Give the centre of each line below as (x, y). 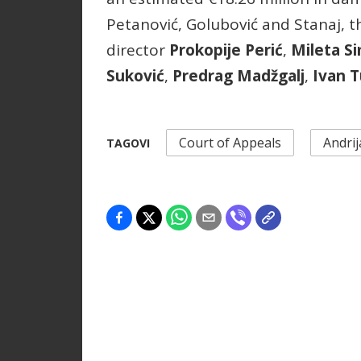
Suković (135, 76)
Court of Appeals (230, 143)
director (138, 50)
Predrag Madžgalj (239, 76)
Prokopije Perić (226, 50)
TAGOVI (128, 143)
